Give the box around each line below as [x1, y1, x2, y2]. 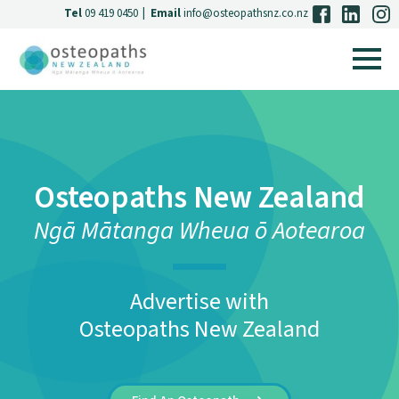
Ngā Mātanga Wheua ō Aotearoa [34, 212, 365, 248]
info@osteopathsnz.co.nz [183, 5, 308, 21]
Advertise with [130, 284, 269, 318]
